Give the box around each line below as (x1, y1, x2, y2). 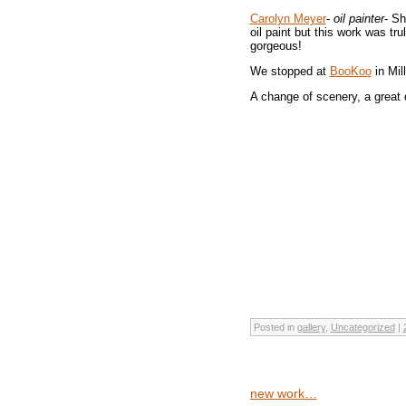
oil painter (329, 11, 384, 25)
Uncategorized (330, 321, 395, 333)
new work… (249, 385, 317, 401)
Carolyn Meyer (249, 11, 326, 25)
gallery (296, 321, 325, 333)
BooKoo (329, 63, 372, 78)
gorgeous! (249, 38, 302, 53)
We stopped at (249, 63, 330, 78)
